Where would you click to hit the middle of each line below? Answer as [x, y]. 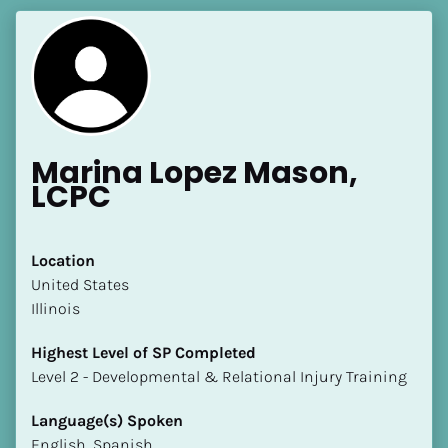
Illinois [55, 308]
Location [63, 260]
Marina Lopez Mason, [194, 172]
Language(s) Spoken [107, 420]
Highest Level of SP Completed [143, 352]
